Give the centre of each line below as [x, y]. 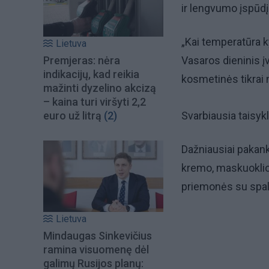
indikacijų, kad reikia [91, 74]
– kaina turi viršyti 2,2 [95, 102]
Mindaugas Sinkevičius [98, 235]
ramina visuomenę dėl [96, 249]
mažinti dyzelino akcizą [100, 88]
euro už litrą [72, 116]
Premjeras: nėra [82, 61]
